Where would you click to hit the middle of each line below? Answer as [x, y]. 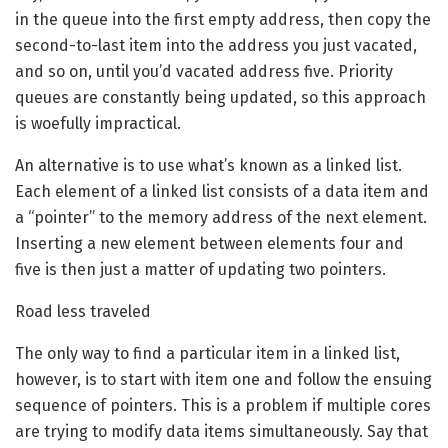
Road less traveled [83, 312]
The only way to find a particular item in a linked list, [207, 354]
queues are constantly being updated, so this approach [220, 98]
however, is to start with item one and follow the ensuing [223, 380]
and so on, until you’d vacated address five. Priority [204, 72]
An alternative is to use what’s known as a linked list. [208, 166]
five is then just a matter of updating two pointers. [200, 270]
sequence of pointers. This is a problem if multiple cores [223, 406]
